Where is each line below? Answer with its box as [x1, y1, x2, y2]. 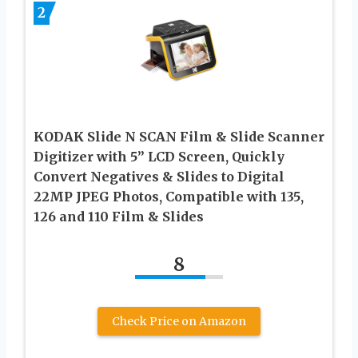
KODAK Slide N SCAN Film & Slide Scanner [34, 128, 324, 145]
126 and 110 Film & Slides [34, 208, 204, 225]
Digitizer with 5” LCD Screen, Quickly [34, 148, 284, 165]
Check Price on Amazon [112, 313, 246, 328]
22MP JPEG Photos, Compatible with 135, [34, 188, 304, 205]
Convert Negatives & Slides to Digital [34, 168, 284, 185]
